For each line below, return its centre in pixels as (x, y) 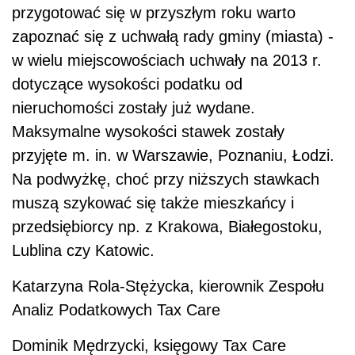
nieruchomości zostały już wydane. (134, 108)
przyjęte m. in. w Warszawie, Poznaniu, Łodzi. (173, 156)
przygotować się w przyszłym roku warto (154, 13)
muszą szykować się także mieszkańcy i (153, 203)
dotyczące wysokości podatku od (127, 84)
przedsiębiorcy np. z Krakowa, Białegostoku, (167, 227)
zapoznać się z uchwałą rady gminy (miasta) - (173, 37)
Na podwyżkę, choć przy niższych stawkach (166, 179)
